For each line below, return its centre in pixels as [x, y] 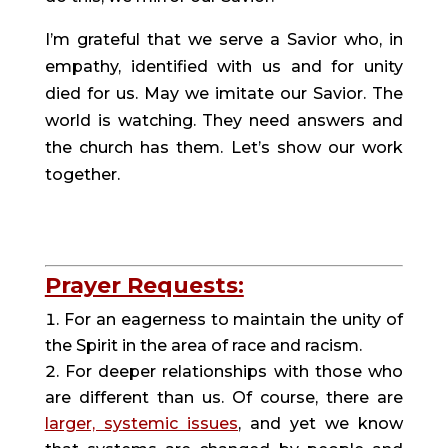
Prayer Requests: [144, 285]
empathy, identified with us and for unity [224, 66]
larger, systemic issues [141, 423]
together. [82, 174]
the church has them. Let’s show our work [224, 147]
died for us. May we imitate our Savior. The [224, 93]
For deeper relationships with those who [234, 371]
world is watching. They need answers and [224, 120]
